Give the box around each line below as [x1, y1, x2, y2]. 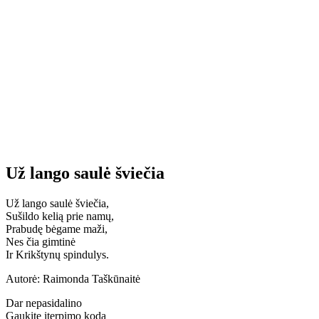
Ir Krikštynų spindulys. [6, 248, 109, 261]
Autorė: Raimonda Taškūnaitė [6, 272, 140, 285]
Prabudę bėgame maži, [6, 222, 108, 235]
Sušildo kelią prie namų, [6, 209, 114, 222]
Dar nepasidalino [6, 296, 82, 309]
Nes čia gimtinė [6, 235, 75, 248]
